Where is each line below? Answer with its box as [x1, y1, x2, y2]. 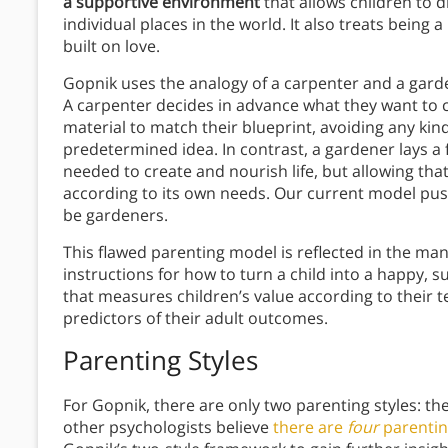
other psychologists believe [63, 416, 273, 439]
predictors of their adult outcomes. [63, 307, 328, 330]
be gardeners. [63, 204, 168, 227]
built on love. [63, 35, 160, 58]
